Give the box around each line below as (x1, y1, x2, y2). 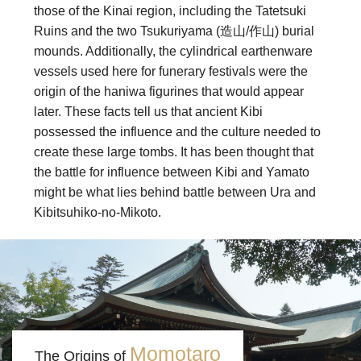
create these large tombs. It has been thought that (34, 144, 313, 159)
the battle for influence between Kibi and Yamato (34, 164, 309, 179)
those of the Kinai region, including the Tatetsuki (34, 3, 306, 18)
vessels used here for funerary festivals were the (34, 64, 308, 78)
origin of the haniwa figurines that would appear (34, 84, 304, 98)
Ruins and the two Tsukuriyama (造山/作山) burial (34, 23, 314, 38)
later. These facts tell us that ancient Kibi (34, 104, 263, 118)
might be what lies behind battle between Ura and (34, 185, 316, 199)
